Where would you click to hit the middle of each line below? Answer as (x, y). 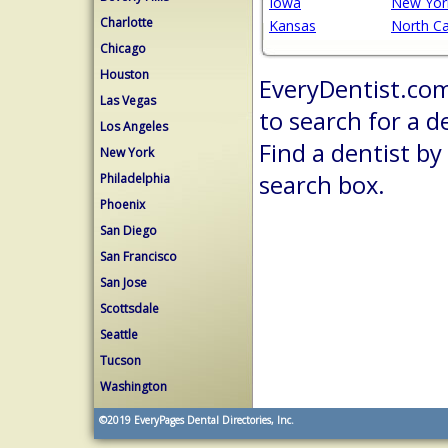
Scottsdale (129, 308)
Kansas (292, 26)
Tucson (120, 360)
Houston (124, 74)
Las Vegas (128, 100)
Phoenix (122, 204)
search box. (322, 185)
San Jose (123, 282)
